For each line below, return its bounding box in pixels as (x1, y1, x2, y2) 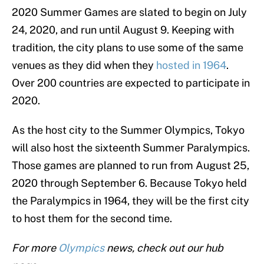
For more (12, 242, 58, 255)
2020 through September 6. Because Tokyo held (12, 177, 247, 190)
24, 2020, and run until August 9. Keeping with (12, 24, 234, 37)
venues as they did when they (12, 59, 156, 72)
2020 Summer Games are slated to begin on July (12, 6, 247, 19)
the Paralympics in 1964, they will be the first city (12, 194, 249, 207)
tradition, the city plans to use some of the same (12, 41, 243, 54)
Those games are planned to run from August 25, (12, 159, 249, 172)
